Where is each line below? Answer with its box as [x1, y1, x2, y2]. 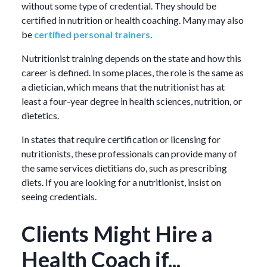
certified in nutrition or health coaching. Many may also [21, 14, 244, 26]
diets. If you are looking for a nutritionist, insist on [21, 176, 221, 188]
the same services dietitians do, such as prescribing [21, 162, 227, 173]
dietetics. [21, 109, 59, 121]
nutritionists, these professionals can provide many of [21, 147, 237, 159]
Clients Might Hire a [21, 221, 213, 247]
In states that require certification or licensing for [21, 133, 221, 145]
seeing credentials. [21, 190, 97, 202]
